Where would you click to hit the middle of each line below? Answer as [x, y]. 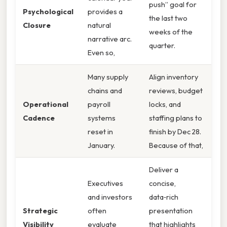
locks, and [165, 104]
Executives [105, 183]
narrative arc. [110, 39]
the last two [168, 18]
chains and [105, 91]
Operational [46, 104]
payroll [99, 104]
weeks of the [171, 32]
